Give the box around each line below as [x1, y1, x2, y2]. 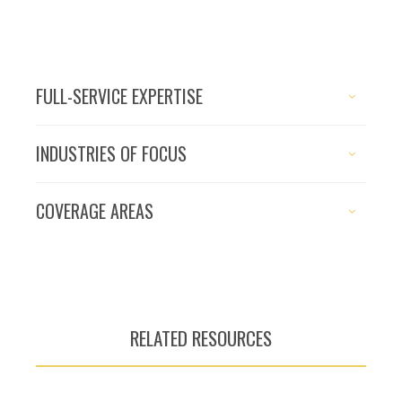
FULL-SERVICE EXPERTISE [36, 83, 203, 109]
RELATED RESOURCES [130, 324, 272, 352]
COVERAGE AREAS [36, 197, 153, 224]
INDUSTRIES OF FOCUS [36, 140, 187, 167]
